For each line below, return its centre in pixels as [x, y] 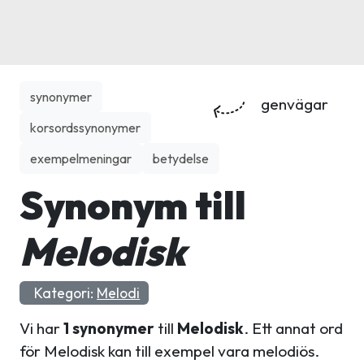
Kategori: [64, 293]
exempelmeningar [81, 158]
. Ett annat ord [293, 329]
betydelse [181, 158]
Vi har [41, 329]
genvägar [293, 104]
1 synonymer [109, 329]
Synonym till [133, 205]
